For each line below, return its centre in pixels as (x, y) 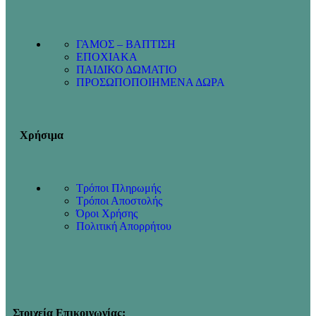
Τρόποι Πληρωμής (119, 188)
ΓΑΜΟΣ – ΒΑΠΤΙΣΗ (126, 44)
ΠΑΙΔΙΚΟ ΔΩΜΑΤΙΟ (127, 69)
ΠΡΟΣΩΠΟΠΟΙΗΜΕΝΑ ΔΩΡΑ (151, 82)
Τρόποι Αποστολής (119, 201)
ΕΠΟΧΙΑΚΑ (107, 56)
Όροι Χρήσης (107, 214)
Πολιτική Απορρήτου (124, 226)
